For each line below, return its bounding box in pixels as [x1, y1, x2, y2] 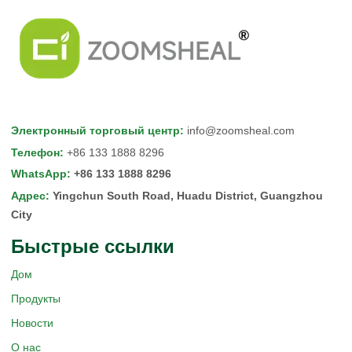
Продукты [11, 291, 60, 305]
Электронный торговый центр [11, 124, 180, 137]
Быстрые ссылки [11, 236, 174, 257]
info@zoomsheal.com [187, 124, 295, 137]
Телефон [11, 145, 60, 159]
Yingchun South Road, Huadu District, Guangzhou [53, 189, 323, 202]
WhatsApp [11, 167, 67, 180]
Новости [11, 316, 53, 329]
